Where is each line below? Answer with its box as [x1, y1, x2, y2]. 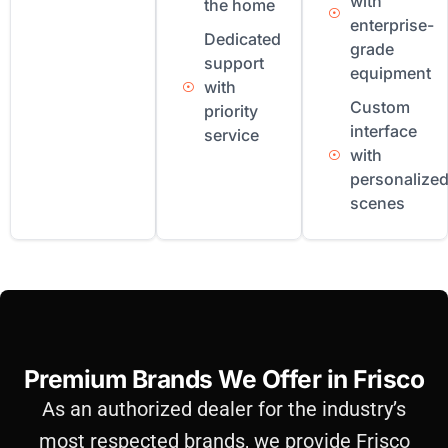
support [203, 53, 264, 74]
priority [203, 101, 258, 122]
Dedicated [203, 29, 281, 50]
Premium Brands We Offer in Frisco [23, 364, 425, 395]
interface [349, 121, 417, 142]
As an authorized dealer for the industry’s [42, 397, 406, 422]
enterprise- [349, 15, 434, 36]
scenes [349, 193, 405, 214]
